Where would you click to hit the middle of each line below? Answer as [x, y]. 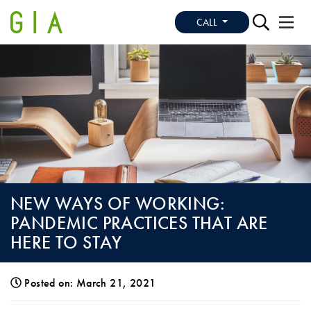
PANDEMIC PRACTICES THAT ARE [139, 222]
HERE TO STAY [66, 242]
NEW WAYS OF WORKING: [118, 203]
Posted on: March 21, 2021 [90, 283]
